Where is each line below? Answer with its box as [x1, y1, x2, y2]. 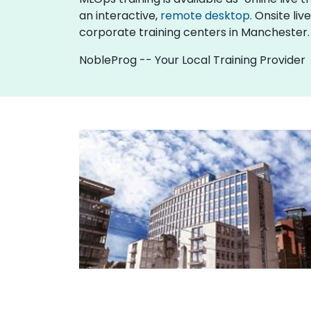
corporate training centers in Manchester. [79, 24, 310, 40]
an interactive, [79, 8, 160, 24]
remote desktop [160, 8, 250, 24]
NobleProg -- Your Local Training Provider [79, 52, 305, 68]
